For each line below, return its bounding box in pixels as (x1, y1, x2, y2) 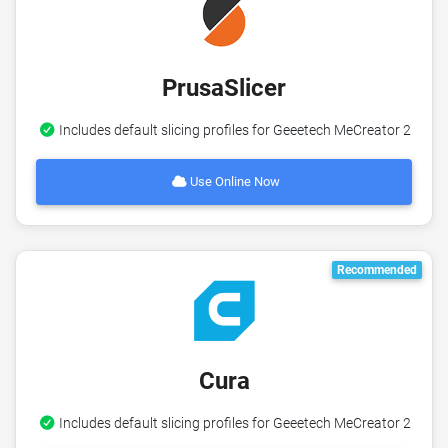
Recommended (337, 262, 418, 277)
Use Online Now (187, 174, 281, 190)
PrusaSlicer (162, 73, 286, 102)
